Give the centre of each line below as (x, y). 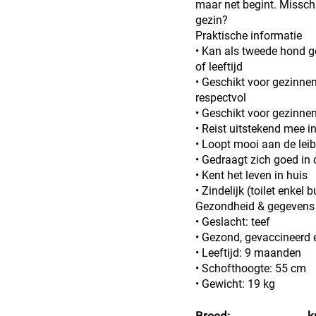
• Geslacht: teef (233, 222)
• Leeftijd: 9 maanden (248, 253)
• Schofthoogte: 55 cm (251, 268)
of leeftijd (219, 67)
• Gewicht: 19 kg (235, 284)
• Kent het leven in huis (251, 175)
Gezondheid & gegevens (255, 206)
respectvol (221, 98)
